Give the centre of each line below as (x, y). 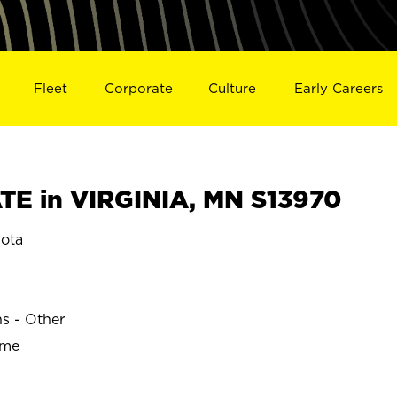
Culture (233, 88)
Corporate (138, 88)
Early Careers (339, 88)
